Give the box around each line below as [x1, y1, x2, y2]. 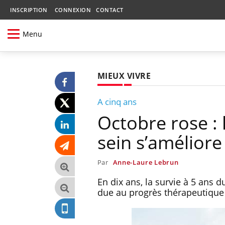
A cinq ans [97, 95, 137, 107]
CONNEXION [54, 6, 91, 14]
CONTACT [96, 6, 124, 14]
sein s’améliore [97, 130, 222, 155]
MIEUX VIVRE [97, 70, 151, 81]
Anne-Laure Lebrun [113, 157, 179, 167]
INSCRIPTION [10, 6, 48, 14]
